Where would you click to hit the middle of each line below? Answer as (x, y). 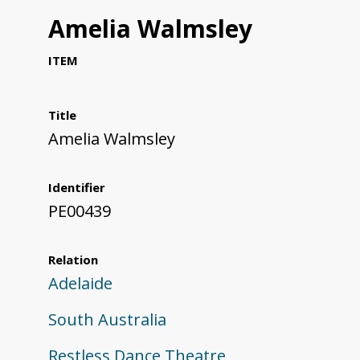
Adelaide (80, 284)
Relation (73, 260)
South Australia (107, 320)
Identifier (77, 188)
